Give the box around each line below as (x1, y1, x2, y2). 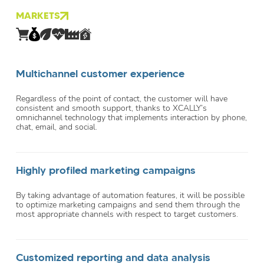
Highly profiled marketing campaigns (16, 163, 196, 177)
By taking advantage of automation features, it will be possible (16, 189, 245, 201)
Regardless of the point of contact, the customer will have (16, 93, 227, 104)
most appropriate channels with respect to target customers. (16, 208, 238, 220)
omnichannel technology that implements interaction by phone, (16, 111, 247, 123)
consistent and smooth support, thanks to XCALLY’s (16, 102, 207, 114)
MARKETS (16, 9, 60, 22)
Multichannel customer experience (16, 67, 184, 80)
